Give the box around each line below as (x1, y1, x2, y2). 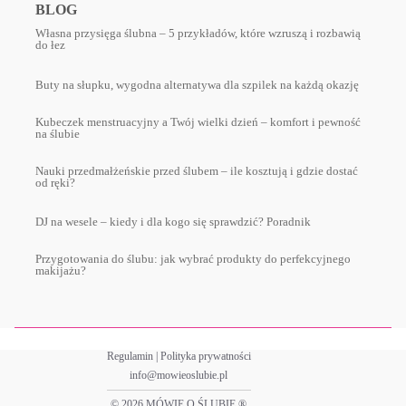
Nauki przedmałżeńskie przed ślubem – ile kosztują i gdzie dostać (35, 163, 358, 178)
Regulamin (106, 350, 153, 362)
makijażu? (35, 264, 86, 278)
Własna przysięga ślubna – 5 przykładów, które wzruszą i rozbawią (35, 26, 361, 41)
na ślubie (35, 126, 80, 140)
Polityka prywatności (159, 350, 251, 362)
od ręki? (35, 175, 75, 189)
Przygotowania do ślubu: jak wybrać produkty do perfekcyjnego (35, 252, 351, 266)
